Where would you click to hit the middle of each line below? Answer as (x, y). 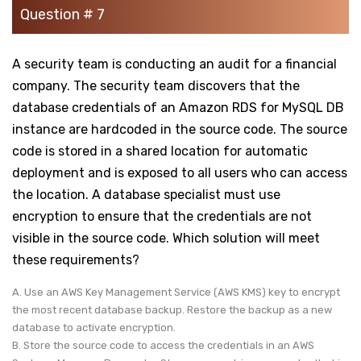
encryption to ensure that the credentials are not (162, 216)
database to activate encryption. (95, 327)
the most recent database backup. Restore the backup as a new (172, 309)
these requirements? (76, 259)
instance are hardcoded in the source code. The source (180, 129)
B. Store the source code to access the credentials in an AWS (163, 345)
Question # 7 (62, 14)
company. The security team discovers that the (156, 85)
